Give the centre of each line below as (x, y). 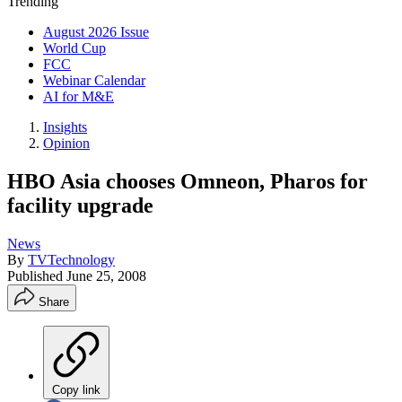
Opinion (66, 143)
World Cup (74, 48)
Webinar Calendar (94, 80)
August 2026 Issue (96, 32)
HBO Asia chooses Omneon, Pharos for (188, 181)
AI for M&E (79, 96)
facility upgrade (80, 205)
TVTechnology (71, 259)
